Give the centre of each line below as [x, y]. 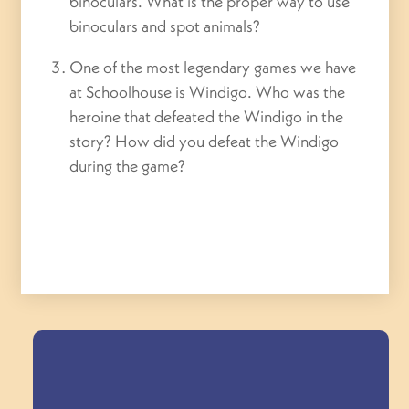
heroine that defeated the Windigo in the [207, 116]
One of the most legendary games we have [213, 67]
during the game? [128, 165]
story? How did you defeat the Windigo [204, 141]
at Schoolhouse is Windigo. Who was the [208, 91]
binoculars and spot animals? [167, 26]
